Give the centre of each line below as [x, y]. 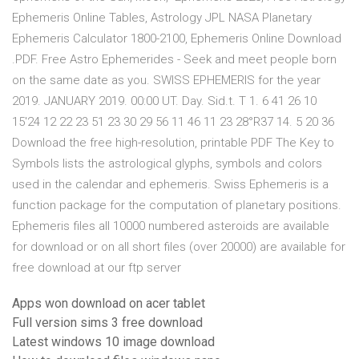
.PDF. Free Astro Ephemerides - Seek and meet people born [174, 60]
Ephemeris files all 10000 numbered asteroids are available [171, 226]
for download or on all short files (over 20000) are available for [179, 247]
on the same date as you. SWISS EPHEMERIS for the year [166, 81]
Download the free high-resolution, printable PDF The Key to [173, 143]
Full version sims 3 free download [107, 323]
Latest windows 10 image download [113, 342]
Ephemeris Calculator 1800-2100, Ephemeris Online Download [177, 39]
